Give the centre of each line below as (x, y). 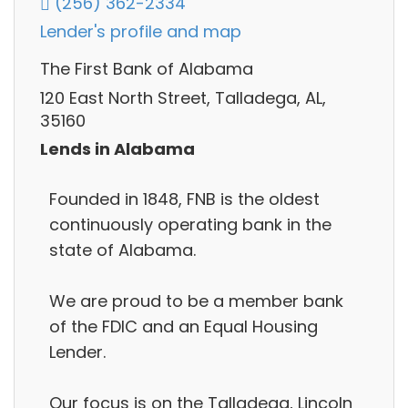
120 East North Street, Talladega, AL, (183, 97)
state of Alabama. (122, 250)
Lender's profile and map (141, 32)
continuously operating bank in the (190, 224)
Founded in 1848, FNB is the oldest (184, 199)
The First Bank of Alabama (147, 69)
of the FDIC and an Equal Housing (184, 326)
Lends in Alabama (117, 149)
